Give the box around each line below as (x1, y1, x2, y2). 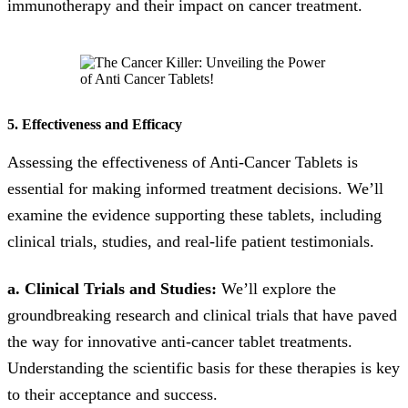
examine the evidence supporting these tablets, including (7, 205, 382, 224)
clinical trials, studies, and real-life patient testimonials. (7, 231, 374, 250)
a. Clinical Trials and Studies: (7, 279, 217, 298)
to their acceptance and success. (7, 384, 218, 403)
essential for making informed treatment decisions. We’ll (7, 178, 383, 198)
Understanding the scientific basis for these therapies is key (7, 358, 400, 377)
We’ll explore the (217, 279, 336, 298)
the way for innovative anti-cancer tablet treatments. (7, 331, 352, 351)
